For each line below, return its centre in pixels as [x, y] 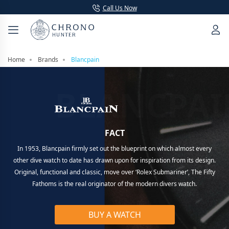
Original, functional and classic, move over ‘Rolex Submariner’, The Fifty [114, 172]
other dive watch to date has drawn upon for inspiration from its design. [114, 160]
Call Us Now [120, 8]
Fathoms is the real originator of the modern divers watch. [114, 184]
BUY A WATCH [114, 215]
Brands [48, 60]
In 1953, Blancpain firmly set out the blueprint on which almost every [114, 148]
